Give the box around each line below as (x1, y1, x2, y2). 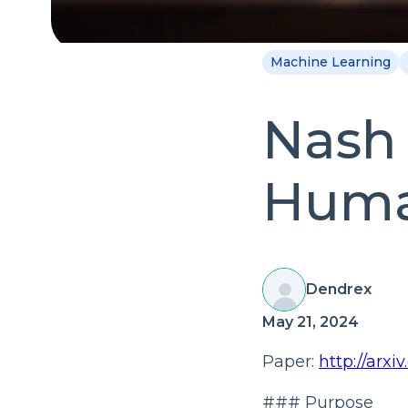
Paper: (262, 352, 319, 372)
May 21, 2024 (262, 313, 359, 331)
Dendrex (306, 280, 372, 299)
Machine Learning (270, 54, 391, 70)
